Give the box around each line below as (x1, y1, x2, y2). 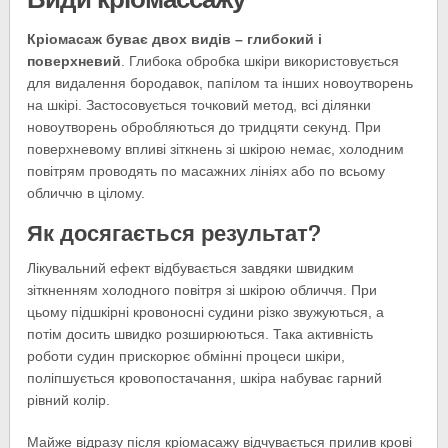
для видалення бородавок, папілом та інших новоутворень (27, 75, 414, 91)
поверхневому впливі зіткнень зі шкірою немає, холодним (27, 141, 405, 157)
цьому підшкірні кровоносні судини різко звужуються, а (27, 304, 385, 320)
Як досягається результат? (27, 215, 322, 250)
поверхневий (27, 53, 122, 69)
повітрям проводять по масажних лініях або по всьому (27, 163, 386, 179)
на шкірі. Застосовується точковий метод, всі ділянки (27, 97, 372, 113)
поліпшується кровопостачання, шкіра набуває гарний (27, 370, 383, 386)
